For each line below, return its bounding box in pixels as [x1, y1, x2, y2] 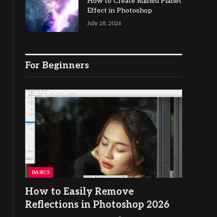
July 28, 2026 [87, 20, 121, 27]
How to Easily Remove [25, 186, 134, 198]
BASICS [32, 170, 50, 176]
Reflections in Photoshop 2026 [25, 199, 170, 211]
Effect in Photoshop [87, 6, 152, 15]
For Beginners [25, 60, 89, 71]
